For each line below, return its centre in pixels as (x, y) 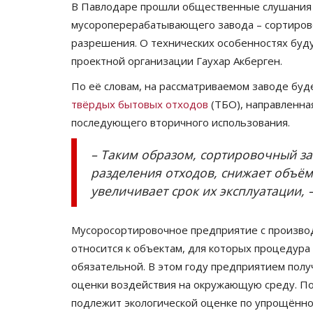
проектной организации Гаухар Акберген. (177, 61)
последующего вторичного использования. (181, 123)
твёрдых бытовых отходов (140, 104)
